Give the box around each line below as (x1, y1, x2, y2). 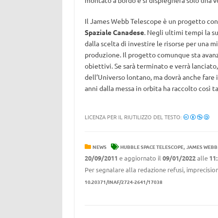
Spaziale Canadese (84, 28, 144, 36)
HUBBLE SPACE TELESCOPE (120, 143, 183, 150)
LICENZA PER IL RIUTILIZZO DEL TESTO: (84, 113, 183, 121)
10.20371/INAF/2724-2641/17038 (84, 178, 163, 185)
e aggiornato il (117, 154, 163, 162)
